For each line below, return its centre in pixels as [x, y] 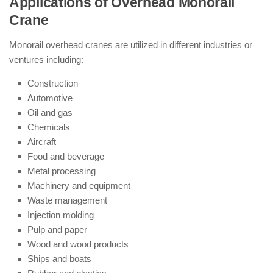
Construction [53, 83]
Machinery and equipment [79, 186]
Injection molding [61, 215]
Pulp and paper [57, 229]
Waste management [67, 200]
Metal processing [62, 171]
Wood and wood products [78, 244]
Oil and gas [50, 112]
